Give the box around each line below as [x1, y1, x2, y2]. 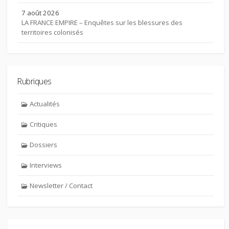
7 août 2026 [21, 8, 59, 18]
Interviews [30, 160, 62, 170]
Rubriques [17, 76, 52, 87]
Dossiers [30, 140, 58, 149]
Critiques [30, 119, 58, 129]
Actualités [30, 99, 60, 108]
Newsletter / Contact [30, 180, 93, 190]
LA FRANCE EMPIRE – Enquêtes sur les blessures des [21, 18, 182, 28]
